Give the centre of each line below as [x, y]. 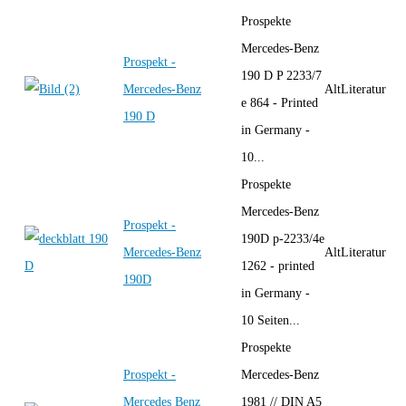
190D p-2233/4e [283, 238]
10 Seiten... [271, 320]
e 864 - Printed [280, 102]
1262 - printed [278, 266]
